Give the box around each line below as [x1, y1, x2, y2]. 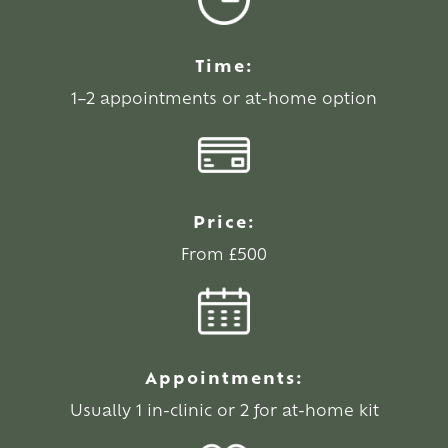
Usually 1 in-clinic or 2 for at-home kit [69, 398, 379, 420]
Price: [192, 209, 256, 232]
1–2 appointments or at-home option [71, 86, 377, 108]
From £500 [181, 242, 267, 264]
